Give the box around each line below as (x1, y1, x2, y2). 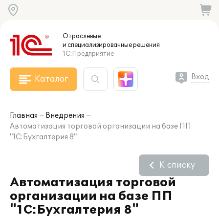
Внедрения (45, 111, 85, 120)
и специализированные (63, 41, 132, 49)
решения (132, 41, 160, 49)
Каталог (35, 74, 68, 84)
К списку (159, 160, 195, 170)
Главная (10, 111, 38, 120)
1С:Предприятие (63, 50, 114, 58)
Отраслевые (63, 32, 101, 40)
